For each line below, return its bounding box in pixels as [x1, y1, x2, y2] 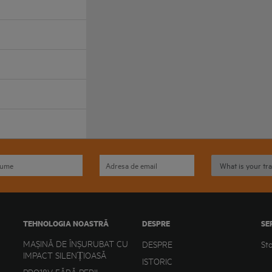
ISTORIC [142, 256, 172, 267]
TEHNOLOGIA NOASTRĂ [22, 218, 109, 228]
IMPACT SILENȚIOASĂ [22, 250, 106, 260]
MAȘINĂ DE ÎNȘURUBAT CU [22, 238, 128, 249]
